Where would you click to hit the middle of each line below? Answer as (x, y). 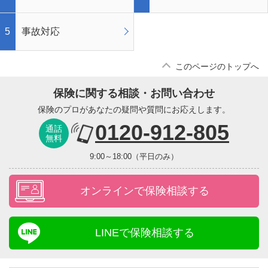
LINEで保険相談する (144, 232)
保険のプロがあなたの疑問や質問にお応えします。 (134, 109)
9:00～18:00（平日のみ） (134, 156)
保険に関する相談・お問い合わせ (134, 93)
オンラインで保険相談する (144, 191)
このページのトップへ (217, 66)
